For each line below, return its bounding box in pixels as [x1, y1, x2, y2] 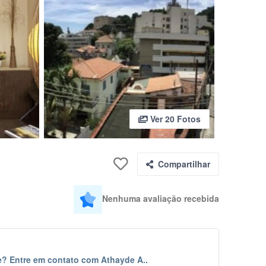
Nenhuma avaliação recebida [102, 192, 219, 204]
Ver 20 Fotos [147, 113, 201, 125]
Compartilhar [157, 158, 210, 170]
